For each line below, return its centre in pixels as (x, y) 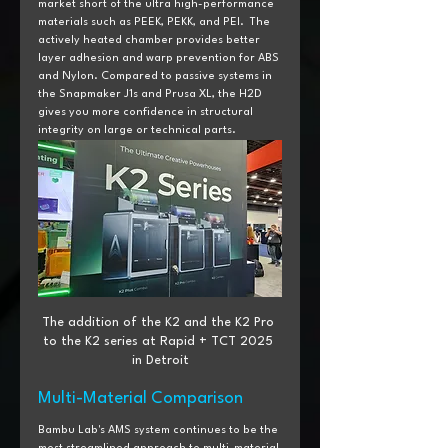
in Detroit (160, 361)
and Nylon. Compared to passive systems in (156, 76)
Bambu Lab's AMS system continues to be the (159, 431)
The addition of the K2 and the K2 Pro (160, 323)
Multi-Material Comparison (140, 399)
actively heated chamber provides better (150, 40)
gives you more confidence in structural (147, 112)
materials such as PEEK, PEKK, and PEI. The (155, 22)
